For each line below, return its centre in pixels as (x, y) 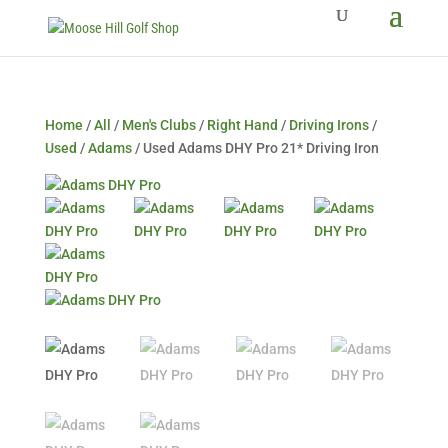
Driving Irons (328, 125)
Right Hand (242, 125)
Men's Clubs (158, 125)
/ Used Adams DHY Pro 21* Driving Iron (255, 148)
